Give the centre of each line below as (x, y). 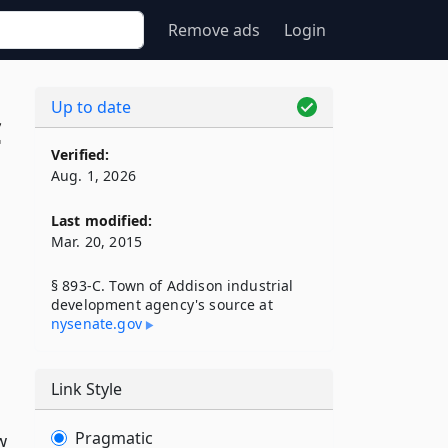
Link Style (86, 389)
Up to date (91, 107)
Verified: (80, 154)
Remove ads (214, 30)
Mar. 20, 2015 (97, 241)
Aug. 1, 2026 (93, 175)
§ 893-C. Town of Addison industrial (172, 285)
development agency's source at (162, 304)
